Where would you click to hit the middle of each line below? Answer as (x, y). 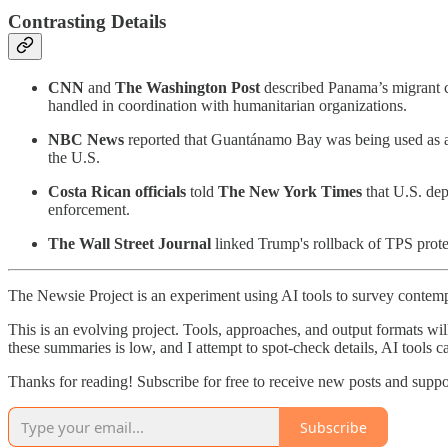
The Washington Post (187, 88)
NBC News (86, 140)
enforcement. (89, 210)
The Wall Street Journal (129, 244)
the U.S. (74, 158)
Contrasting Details (87, 22)
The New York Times (290, 192)
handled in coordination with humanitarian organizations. (227, 106)
